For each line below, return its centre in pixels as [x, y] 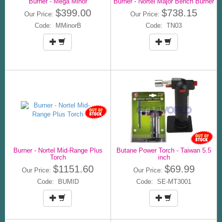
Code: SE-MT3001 [164, 181]
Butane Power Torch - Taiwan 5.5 [164, 150]
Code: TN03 [164, 25]
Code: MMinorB [58, 25]
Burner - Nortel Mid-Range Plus [58, 150]
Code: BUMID [58, 181]
